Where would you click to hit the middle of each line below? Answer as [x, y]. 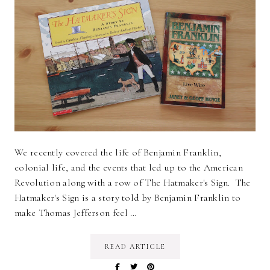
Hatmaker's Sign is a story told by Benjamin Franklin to [128, 197]
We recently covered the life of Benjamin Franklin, [118, 152]
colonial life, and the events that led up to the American [129, 167]
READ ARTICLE [135, 246]
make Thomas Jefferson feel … [76, 212]
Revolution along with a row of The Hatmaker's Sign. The [133, 182]
